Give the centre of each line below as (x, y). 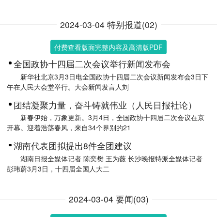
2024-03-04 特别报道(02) (108, 24)
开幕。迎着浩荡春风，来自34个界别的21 (69, 128)
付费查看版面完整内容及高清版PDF (108, 47)
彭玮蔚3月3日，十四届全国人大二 (58, 169)
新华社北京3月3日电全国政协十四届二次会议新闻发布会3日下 (114, 76)
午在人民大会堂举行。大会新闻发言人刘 (68, 86)
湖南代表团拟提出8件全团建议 (73, 146)
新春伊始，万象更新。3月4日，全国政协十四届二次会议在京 (112, 117)
